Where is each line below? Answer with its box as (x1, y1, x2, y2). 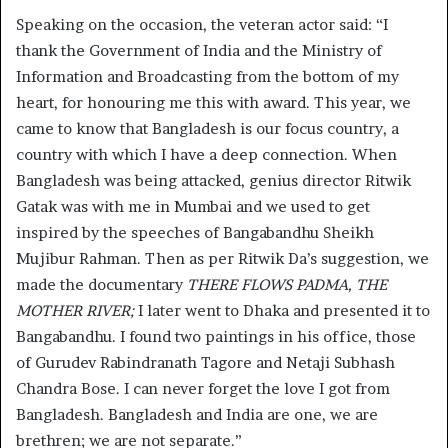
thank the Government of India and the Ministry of (16, 41, 382, 61)
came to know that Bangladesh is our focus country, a (16, 119, 399, 139)
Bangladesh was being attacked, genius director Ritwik (16, 171, 411, 191)
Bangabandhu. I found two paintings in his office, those (16, 327, 416, 347)
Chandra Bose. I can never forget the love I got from (16, 379, 390, 399)
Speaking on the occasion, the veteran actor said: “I (16, 15, 388, 35)
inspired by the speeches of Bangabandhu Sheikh (16, 223, 374, 243)
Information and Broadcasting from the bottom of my (16, 67, 399, 87)
